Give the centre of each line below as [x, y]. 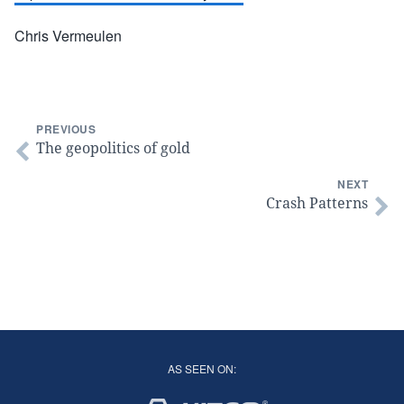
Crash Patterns [317, 203]
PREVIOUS [66, 129]
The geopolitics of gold [113, 148]
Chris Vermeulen [68, 36]
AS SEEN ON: [202, 368]
